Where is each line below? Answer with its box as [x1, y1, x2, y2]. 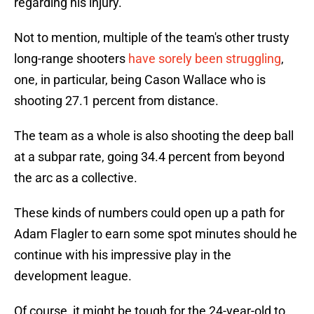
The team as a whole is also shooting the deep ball [14, 128, 294, 144]
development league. [14, 268, 132, 284]
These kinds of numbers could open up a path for [14, 205, 285, 221]
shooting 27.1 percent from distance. [14, 93, 219, 109]
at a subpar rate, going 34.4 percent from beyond [14, 149, 285, 165]
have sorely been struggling [128, 51, 281, 67]
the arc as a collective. [14, 170, 140, 186]
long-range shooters [14, 51, 128, 67]
